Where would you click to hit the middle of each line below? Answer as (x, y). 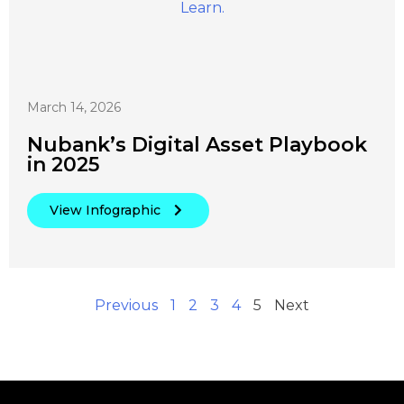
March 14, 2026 (74, 107)
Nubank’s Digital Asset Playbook (197, 144)
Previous (126, 305)
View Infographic (105, 211)
